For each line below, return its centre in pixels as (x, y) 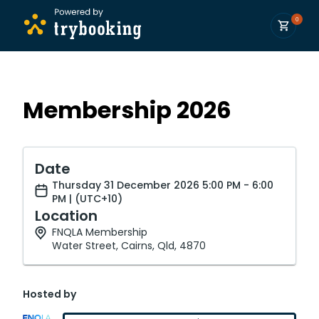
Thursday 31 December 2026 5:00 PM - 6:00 (163, 185)
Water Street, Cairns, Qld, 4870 (129, 246)
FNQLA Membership (100, 232)
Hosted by (49, 294)
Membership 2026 (127, 110)
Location (66, 216)
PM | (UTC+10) (87, 199)
